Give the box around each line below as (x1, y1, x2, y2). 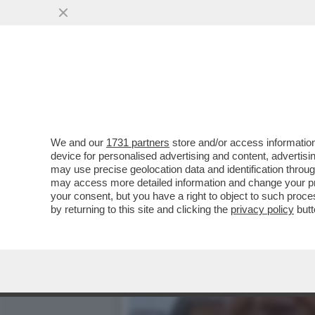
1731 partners (106, 136, 169, 148)
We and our (51, 136, 106, 148)
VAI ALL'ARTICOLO (149, 107, 249, 120)
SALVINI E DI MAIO (128, 77, 255, 94)
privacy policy (231, 203, 294, 215)
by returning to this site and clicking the (51, 203, 231, 215)
